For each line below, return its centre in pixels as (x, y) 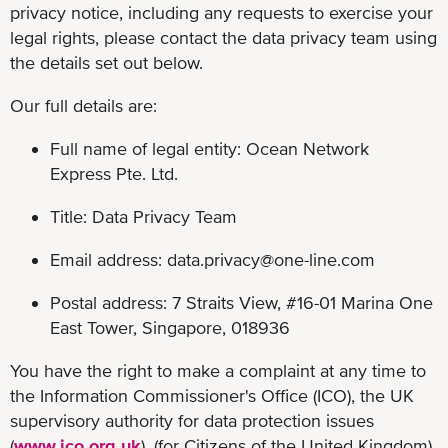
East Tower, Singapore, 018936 (170, 327)
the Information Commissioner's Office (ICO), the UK (212, 395)
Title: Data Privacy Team (143, 216)
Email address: (108, 259)
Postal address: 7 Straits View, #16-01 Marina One (241, 302)
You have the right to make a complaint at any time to (218, 370)
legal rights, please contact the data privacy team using (223, 37)
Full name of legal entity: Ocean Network (209, 148)
